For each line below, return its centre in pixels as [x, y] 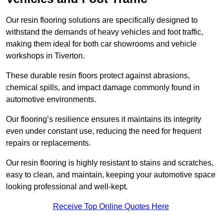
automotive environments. [52, 100]
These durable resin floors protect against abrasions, [98, 76]
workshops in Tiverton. [45, 56]
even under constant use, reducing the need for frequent [104, 131]
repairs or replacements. [49, 143]
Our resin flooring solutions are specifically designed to [102, 20]
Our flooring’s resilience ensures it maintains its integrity [104, 119]
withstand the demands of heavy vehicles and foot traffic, [105, 32]
